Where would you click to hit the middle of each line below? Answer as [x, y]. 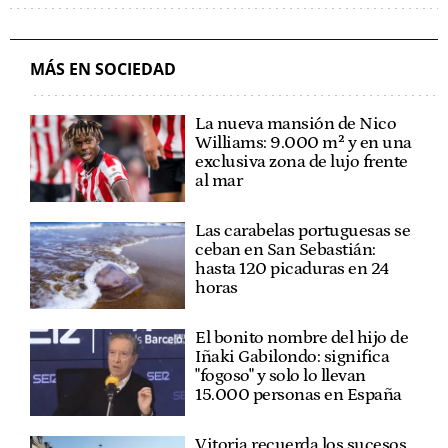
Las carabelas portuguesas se [303, 230]
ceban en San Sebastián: [285, 249]
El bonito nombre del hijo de [302, 338]
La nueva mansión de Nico [296, 123]
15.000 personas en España [298, 395]
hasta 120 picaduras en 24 [292, 268]
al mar [219, 180]
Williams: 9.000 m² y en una [303, 142]
